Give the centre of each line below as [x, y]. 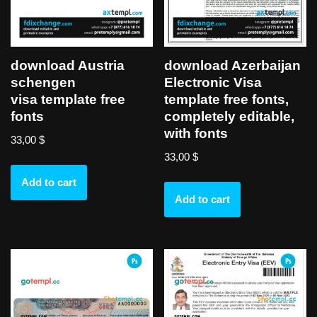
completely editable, [230, 116]
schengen [43, 82]
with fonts [196, 133]
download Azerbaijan [233, 65]
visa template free [68, 99]
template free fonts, [227, 99]
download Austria [68, 65]
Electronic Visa [213, 82]
